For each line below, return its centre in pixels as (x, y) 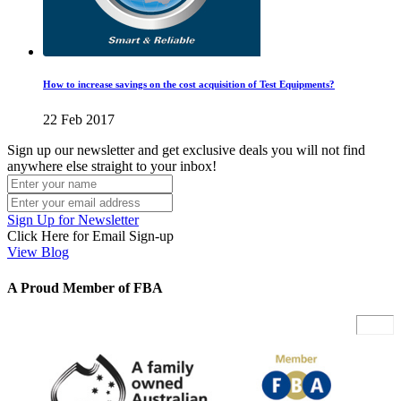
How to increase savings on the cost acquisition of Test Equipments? (189, 85)
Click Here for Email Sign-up (90, 236)
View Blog (38, 252)
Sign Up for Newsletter (73, 220)
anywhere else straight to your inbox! (112, 166)
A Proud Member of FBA (85, 287)
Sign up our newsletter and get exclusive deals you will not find (186, 150)
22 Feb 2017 (79, 120)
